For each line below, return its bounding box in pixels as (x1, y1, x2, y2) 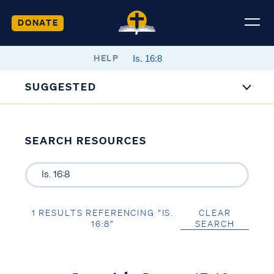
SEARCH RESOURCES (24, 134, 147, 147)
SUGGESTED (25, 80, 97, 93)
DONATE (17, 16, 59, 28)
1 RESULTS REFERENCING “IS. (31, 207, 174, 218)
